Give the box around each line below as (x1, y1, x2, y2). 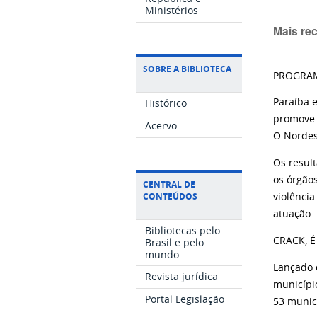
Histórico (145, 96, 188, 110)
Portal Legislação (145, 292, 225, 306)
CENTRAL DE (143, 178, 195, 190)
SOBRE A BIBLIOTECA (143, 63, 231, 76)
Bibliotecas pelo (145, 223, 221, 237)
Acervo (145, 118, 178, 132)
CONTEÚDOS (143, 190, 197, 202)
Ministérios (145, 4, 199, 18)
